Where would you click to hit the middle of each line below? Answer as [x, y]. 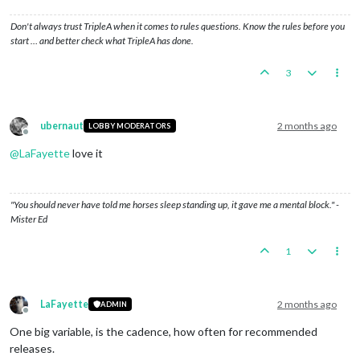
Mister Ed [29, 219]
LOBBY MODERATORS [129, 126]
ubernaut [62, 125]
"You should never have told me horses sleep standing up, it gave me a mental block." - [175, 204]
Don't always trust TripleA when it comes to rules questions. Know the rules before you [178, 26]
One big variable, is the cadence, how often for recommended [164, 331]
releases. [32, 348]
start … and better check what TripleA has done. [102, 40]
